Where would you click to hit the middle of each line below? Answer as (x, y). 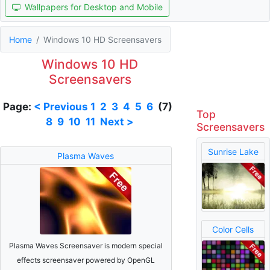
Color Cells (233, 229)
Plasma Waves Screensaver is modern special (86, 245)
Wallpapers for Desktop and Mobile (93, 7)
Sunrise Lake (233, 151)
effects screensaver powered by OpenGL (86, 260)
